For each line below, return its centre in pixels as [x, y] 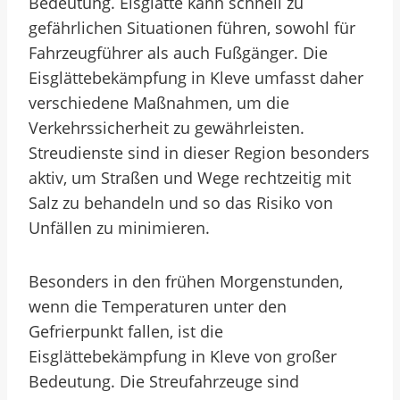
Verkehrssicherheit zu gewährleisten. [167, 128]
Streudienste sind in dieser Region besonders [199, 153]
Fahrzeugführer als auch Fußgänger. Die [178, 53]
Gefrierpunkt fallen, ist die [126, 331]
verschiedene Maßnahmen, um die [159, 103]
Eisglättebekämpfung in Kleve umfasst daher [196, 78]
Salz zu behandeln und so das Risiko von [181, 203]
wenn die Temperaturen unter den [158, 306]
